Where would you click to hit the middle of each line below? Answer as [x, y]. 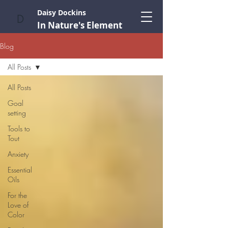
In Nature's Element [80, 25]
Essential [20, 170]
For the [17, 195]
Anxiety [18, 154]
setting [17, 113]
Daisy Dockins [62, 12]
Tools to [19, 129]
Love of [18, 205]
